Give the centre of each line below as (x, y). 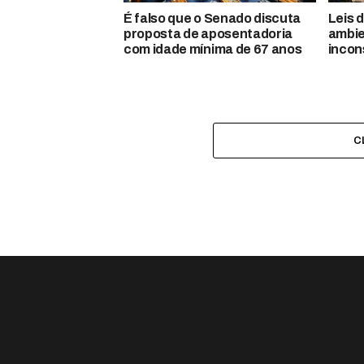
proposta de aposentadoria (208, 34)
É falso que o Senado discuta (212, 19)
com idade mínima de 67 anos (213, 50)
